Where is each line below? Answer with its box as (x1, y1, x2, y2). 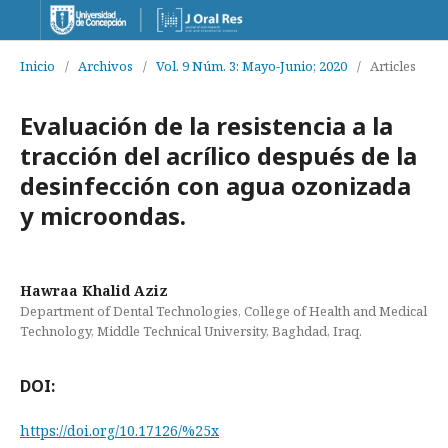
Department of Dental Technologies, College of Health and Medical (20, 302, 427, 320)
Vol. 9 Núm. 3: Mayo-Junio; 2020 (156, 57, 347, 75)
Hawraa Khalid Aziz (20, 281, 168, 300)
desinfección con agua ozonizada (20, 169, 411, 202)
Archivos (78, 57, 133, 75)
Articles (370, 57, 416, 75)
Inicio (20, 57, 55, 75)
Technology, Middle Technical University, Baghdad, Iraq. (20, 322, 362, 340)
